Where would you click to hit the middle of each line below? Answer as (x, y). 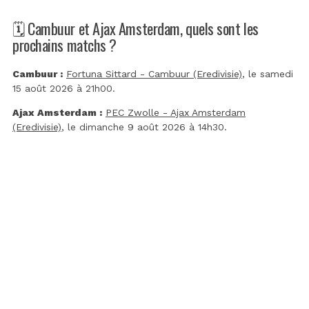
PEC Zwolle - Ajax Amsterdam (176, 113)
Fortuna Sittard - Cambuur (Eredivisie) (154, 74)
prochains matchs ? (64, 45)
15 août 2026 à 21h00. (64, 89)
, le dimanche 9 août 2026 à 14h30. (144, 127)
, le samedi (268, 74)
